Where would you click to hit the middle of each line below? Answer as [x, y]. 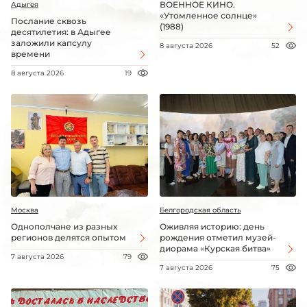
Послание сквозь [49, 21]
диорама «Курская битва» [215, 249]
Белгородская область [200, 210]
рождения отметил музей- [218, 238]
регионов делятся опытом [69, 238]
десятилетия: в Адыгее [61, 32]
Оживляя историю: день [212, 227]
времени [30, 54]
